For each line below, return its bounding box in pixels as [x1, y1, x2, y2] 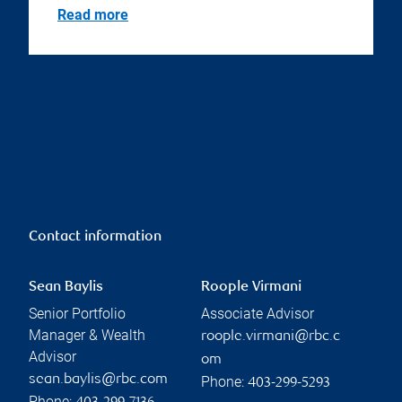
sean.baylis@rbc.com [29, 372, 168, 389]
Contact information [29, 230, 162, 246]
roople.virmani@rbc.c [201, 329, 340, 345]
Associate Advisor [201, 305, 314, 323]
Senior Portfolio [29, 305, 126, 323]
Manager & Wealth [29, 327, 145, 345]
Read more [57, 6, 128, 24]
